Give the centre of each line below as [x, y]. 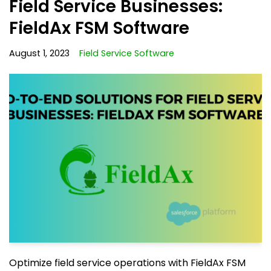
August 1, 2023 [39, 54]
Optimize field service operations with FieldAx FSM [127, 263]
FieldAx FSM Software [99, 28]
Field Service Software [127, 54]
